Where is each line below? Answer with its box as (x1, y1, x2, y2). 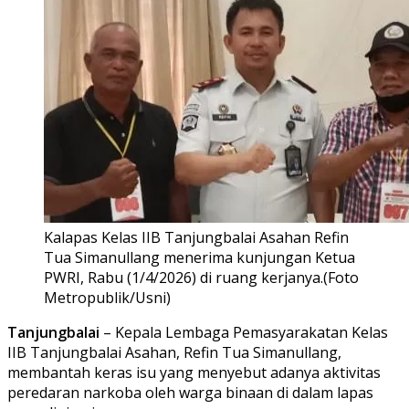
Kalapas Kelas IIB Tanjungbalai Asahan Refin (44, 226, 349, 247)
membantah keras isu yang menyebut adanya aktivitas (7, 362, 381, 383)
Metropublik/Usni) (44, 287, 171, 308)
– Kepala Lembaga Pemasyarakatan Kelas (103, 321, 388, 342)
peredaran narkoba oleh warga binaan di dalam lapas (7, 382, 373, 403)
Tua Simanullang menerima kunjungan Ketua (44, 246, 355, 267)
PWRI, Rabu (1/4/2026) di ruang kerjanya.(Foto (44, 267, 359, 288)
